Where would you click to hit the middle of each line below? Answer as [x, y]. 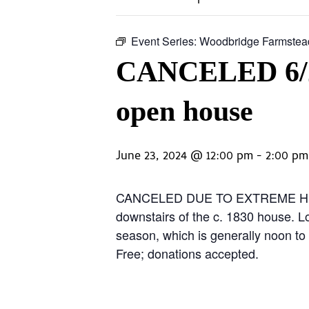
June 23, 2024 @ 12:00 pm [185, 157]
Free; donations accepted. [187, 253]
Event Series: [165, 41]
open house [185, 111]
